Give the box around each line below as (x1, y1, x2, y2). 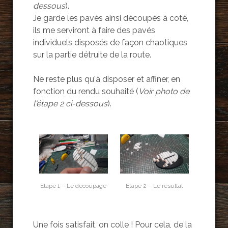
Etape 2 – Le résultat (126, 182, 184, 189)
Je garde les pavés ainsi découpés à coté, (33, 13, 188, 23)
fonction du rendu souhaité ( (33, 87, 138, 97)
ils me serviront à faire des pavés (33, 25, 155, 36)
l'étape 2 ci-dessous (33, 99, 107, 109)
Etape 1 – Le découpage (40, 182, 107, 189)
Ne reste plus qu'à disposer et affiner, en (33, 74, 180, 84)
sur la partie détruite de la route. (33, 50, 151, 60)
